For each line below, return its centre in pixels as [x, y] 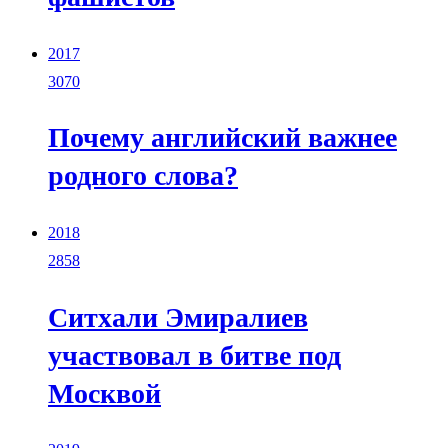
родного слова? [143, 176]
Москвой [104, 393]
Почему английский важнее [222, 138]
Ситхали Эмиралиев [178, 317]
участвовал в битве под [194, 355]
